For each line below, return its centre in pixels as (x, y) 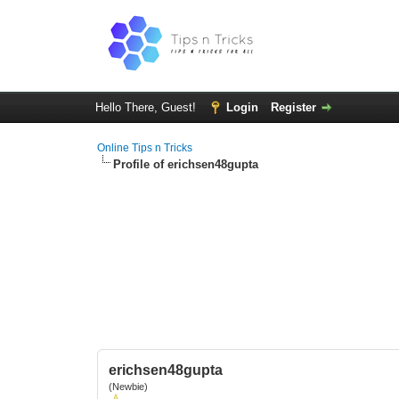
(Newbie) (129, 387)
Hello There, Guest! (147, 107)
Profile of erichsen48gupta (186, 164)
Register (293, 107)
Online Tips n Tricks (145, 148)
